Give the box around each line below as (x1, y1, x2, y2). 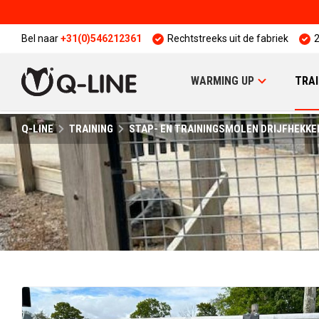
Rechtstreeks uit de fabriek (167, 33, 288, 44)
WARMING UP (191, 74, 255, 88)
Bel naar (21, 33, 61, 44)
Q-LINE (21, 122, 53, 135)
